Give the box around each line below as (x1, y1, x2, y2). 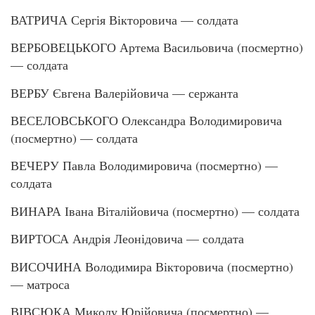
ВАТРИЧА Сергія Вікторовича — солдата (11, 11, 238, 28)
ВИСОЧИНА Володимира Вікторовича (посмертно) (11, 257, 293, 275)
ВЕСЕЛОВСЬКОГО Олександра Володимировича (11, 112, 282, 129)
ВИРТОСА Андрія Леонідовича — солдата (11, 230, 244, 247)
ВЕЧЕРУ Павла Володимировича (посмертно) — (11, 157, 278, 174)
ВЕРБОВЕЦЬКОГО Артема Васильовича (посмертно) (11, 39, 303, 56)
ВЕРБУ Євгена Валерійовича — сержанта (11, 84, 238, 101)
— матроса (11, 275, 70, 292)
